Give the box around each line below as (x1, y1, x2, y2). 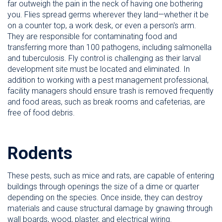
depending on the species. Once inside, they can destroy (7, 193, 203, 203)
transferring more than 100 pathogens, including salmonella (7, 43, 212, 53)
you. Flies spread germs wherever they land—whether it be (7, 10, 209, 20)
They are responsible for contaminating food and (7, 32, 177, 42)
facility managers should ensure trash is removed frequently (7, 86, 214, 96)
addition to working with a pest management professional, (7, 75, 209, 85)
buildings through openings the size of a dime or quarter (7, 182, 199, 192)
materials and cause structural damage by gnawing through (7, 204, 213, 214)
